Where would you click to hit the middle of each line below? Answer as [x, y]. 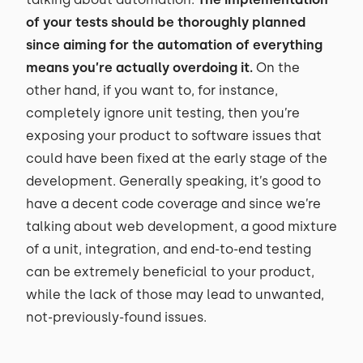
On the [276, 68]
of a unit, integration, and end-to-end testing [169, 249]
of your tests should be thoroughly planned [166, 22]
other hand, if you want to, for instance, [152, 90]
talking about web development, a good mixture [181, 226]
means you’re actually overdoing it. [139, 68]
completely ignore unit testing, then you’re [163, 113]
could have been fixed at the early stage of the [177, 158]
